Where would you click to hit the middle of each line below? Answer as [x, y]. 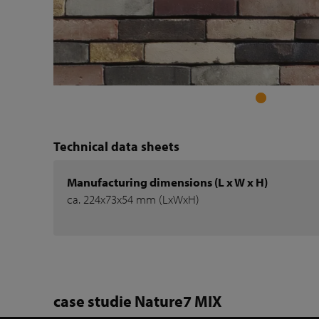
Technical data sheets [117, 147]
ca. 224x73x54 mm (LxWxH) [134, 199]
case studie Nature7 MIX [138, 302]
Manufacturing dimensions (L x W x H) [168, 182]
